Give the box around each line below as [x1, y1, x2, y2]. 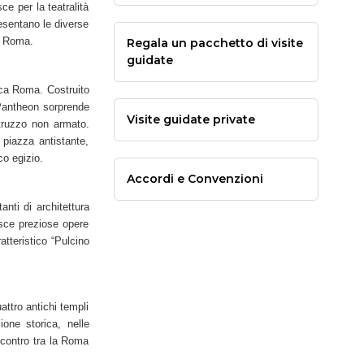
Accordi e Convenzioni [126, 171, 263, 186]
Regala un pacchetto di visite [126, 36, 303, 50]
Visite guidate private [126, 112, 255, 127]
